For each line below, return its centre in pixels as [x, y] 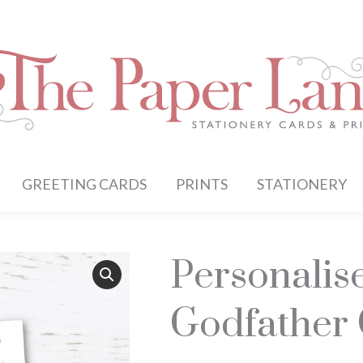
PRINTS [202, 184]
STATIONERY [302, 184]
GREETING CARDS [85, 184]
